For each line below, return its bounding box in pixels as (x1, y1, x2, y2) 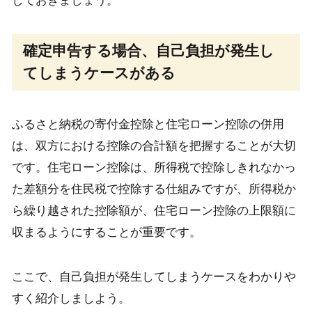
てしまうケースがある (23, 65, 176, 81)
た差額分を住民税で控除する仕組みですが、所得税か (11, 182, 296, 196)
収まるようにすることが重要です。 (11, 226, 201, 240)
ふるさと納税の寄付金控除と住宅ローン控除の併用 (11, 118, 284, 132)
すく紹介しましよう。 (11, 292, 130, 306)
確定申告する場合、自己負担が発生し (23, 42, 275, 59)
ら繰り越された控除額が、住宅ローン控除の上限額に (11, 204, 296, 218)
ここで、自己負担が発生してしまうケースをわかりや (11, 270, 296, 284)
